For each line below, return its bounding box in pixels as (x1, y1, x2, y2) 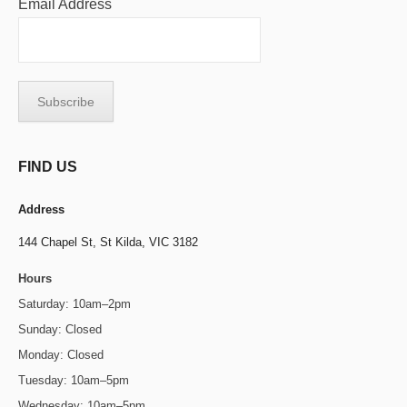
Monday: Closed (18, 348, 104, 362)
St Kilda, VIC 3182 (100, 235, 198, 249)
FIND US (18, 159, 77, 174)
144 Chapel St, (18, 235, 100, 249)
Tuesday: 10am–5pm (18, 373, 129, 387)
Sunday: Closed (18, 323, 102, 336)
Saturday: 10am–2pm (18, 297, 131, 311)
